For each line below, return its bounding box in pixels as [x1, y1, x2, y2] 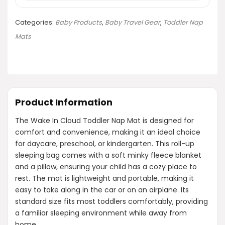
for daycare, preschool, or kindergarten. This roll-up [15, 138, 194, 149]
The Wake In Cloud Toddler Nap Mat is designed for [15, 115, 194, 126]
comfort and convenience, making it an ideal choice [15, 127, 200, 137]
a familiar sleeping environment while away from [15, 207, 187, 218]
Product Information [15, 95, 113, 108]
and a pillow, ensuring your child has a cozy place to [15, 161, 197, 172]
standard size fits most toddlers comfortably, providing [15, 196, 208, 206]
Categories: [15, 18, 55, 27]
